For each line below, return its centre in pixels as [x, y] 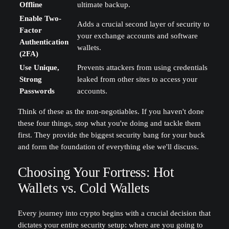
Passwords [37, 91]
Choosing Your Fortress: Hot [96, 172]
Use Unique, [39, 67]
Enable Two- [40, 18]
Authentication [44, 42]
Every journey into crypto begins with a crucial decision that [114, 213]
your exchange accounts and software [137, 36]
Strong [30, 79]
